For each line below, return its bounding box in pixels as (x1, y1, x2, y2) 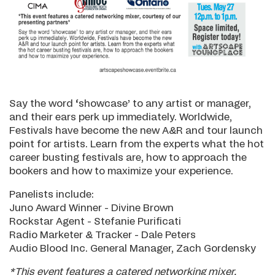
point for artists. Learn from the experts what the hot (9, 139, 264, 150)
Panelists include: (9, 190, 94, 200)
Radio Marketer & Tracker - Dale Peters (9, 230, 196, 241)
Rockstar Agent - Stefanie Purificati (9, 217, 181, 227)
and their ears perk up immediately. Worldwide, (9, 112, 232, 123)
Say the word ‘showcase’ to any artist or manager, (9, 99, 251, 109)
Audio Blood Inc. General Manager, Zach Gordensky (9, 244, 256, 254)
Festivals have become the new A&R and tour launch (9, 126, 263, 136)
